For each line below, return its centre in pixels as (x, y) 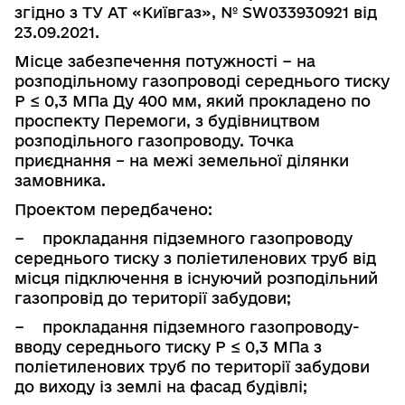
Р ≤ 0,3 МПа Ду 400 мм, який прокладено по (193, 100)
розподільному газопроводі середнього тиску (202, 80)
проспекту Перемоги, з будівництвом (167, 120)
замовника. (60, 180)
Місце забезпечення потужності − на (165, 61)
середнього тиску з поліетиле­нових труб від (195, 258)
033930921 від (323, 12)
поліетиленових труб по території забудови (192, 366)
